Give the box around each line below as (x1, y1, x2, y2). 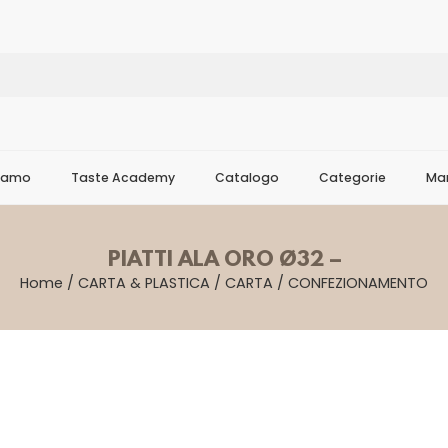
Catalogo (215, 169, 279, 186)
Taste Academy (71, 169, 175, 186)
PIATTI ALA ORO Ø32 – (107, 248, 341, 273)
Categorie (319, 169, 386, 186)
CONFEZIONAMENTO (288, 273, 428, 293)
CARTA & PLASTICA (78, 273, 210, 293)
